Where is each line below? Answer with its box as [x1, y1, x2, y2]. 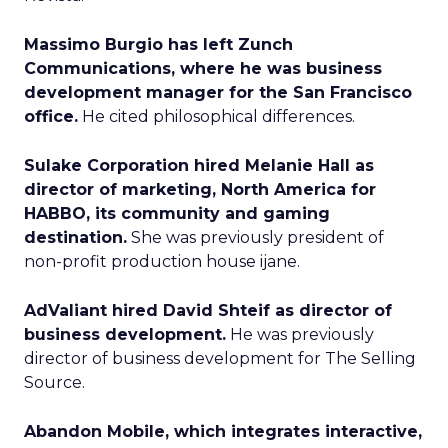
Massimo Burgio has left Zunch [24, 35, 293, 54]
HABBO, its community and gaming [24, 204, 330, 223]
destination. [24, 228, 127, 247]
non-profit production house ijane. [24, 252, 300, 271]
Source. [24, 373, 85, 392]
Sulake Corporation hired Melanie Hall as [24, 156, 374, 175]
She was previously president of [127, 228, 384, 247]
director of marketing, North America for [24, 180, 376, 199]
